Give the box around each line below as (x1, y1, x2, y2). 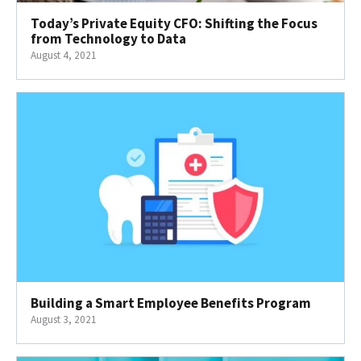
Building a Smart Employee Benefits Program (31, 294, 311, 313)
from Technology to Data (31, 29, 186, 48)
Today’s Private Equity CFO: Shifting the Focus (31, 14, 317, 32)
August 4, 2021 (31, 48, 97, 62)
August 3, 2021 (31, 313, 97, 327)
